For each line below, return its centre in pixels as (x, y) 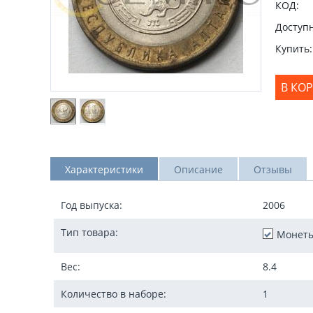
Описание (198, 169)
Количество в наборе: (114, 294)
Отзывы (273, 169)
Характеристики (104, 169)
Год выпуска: (92, 205)
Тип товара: (89, 232)
